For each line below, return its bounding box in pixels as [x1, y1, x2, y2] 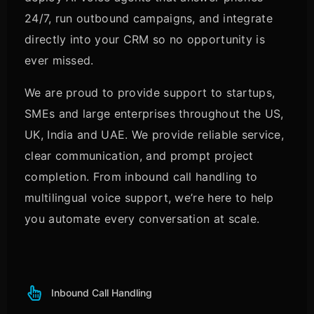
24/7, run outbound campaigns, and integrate [25, 11, 273, 25]
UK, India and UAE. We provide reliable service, [25, 128, 285, 142]
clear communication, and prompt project [25, 149, 254, 163]
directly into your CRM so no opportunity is [25, 32, 265, 46]
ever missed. [25, 53, 94, 67]
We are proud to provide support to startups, [25, 86, 275, 100]
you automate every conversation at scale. [25, 212, 260, 226]
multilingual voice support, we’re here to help [25, 191, 274, 205]
